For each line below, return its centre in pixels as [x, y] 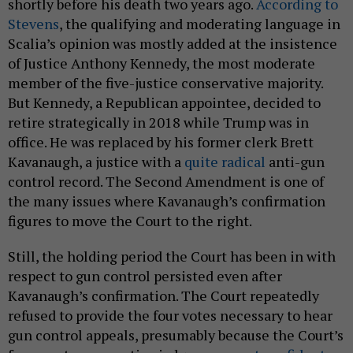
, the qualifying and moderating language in [200, 24]
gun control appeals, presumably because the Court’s [176, 335]
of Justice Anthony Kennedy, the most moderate [162, 63]
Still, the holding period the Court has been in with [172, 256]
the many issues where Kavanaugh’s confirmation [167, 201]
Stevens [33, 24]
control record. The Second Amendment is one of [166, 182]
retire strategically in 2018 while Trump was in [158, 123]
